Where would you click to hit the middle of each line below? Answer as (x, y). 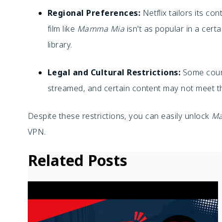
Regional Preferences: (94, 13)
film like (62, 29)
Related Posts (78, 160)
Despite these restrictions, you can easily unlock (120, 116)
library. (60, 45)
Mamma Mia (101, 29)
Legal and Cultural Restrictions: (114, 72)
